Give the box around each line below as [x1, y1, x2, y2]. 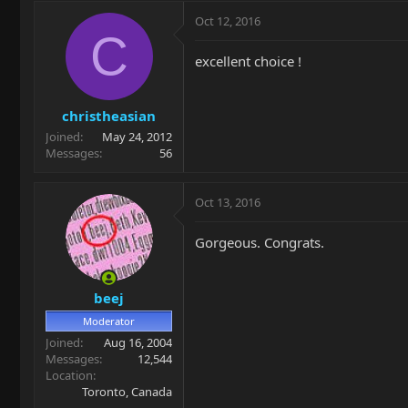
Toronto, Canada [82, 382, 172, 400]
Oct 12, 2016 [195, 12, 260, 29]
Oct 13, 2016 [195, 194, 260, 210]
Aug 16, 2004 [104, 333, 172, 351]
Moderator [83, 313, 135, 328]
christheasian [62, 107, 156, 125]
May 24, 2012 [102, 128, 172, 145]
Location [46, 366, 93, 383]
